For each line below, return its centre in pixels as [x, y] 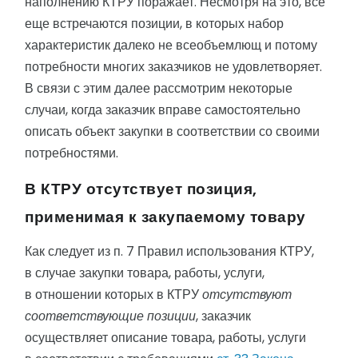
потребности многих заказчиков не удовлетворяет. [173, 67]
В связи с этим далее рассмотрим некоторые [159, 89]
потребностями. [72, 153]
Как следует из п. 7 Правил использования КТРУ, [169, 252]
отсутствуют [247, 295]
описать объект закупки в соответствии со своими [172, 132]
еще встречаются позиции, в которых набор [154, 24]
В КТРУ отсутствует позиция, [141, 189]
